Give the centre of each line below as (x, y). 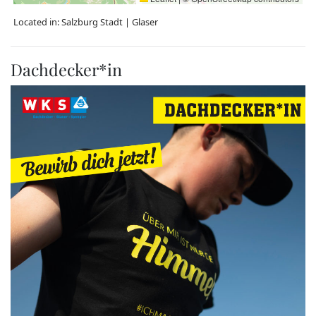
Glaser (145, 22)
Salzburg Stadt (92, 22)
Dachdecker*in (66, 70)
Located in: (37, 22)
